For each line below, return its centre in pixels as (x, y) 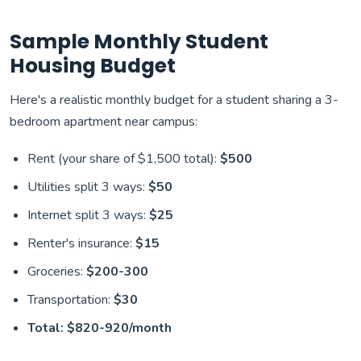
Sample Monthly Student (139, 42)
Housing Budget (93, 66)
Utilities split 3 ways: (88, 187)
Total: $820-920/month (100, 328)
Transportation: (71, 300)
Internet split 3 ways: (89, 216)
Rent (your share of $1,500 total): (124, 159)
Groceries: (57, 272)
